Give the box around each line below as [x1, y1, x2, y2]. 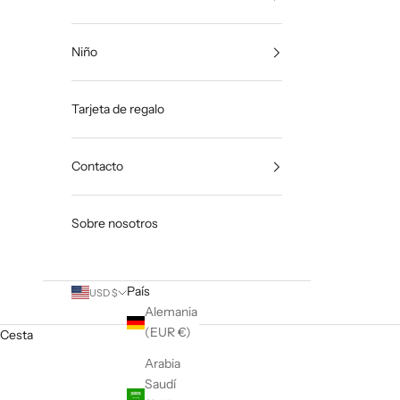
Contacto [71, 158, 123, 175]
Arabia [145, 355, 180, 372]
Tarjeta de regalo [71, 101, 164, 118]
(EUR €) [178, 324, 191, 341]
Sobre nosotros [71, 215, 158, 232]
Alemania [145, 304, 197, 321]
